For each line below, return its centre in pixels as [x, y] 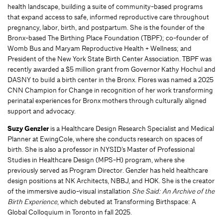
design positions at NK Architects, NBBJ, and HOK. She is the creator [111, 181]
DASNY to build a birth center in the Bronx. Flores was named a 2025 [111, 80]
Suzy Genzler [28, 129]
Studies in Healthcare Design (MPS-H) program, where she [96, 160]
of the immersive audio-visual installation [70, 191]
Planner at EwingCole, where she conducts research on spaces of [105, 139]
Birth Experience [32, 202]
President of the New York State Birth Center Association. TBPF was [110, 59]
